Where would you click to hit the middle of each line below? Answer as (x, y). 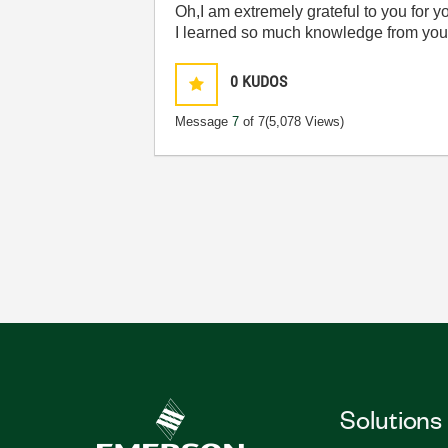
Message (204, 121)
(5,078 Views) (305, 121)
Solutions (391, 418)
